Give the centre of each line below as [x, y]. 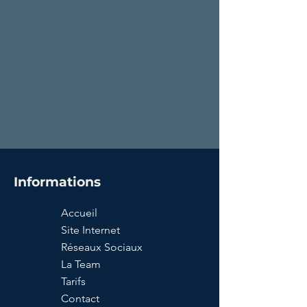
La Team [81, 264]
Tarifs [73, 281]
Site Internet [90, 230]
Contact [80, 298]
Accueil [79, 213]
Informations [57, 182]
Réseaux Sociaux [102, 247]
